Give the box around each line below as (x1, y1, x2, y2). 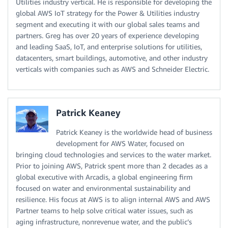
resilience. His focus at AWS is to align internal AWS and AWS (16, 194, 210, 204)
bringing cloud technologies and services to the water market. (16, 150, 211, 159)
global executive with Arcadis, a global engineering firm (16, 172, 193, 181)
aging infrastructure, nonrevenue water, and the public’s (16, 217, 192, 226)
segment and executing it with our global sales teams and (16, 19, 199, 28)
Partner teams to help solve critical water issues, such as (16, 206, 193, 215)
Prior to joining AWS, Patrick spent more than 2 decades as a (16, 161, 208, 170)
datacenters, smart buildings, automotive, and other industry (16, 53, 208, 62)
